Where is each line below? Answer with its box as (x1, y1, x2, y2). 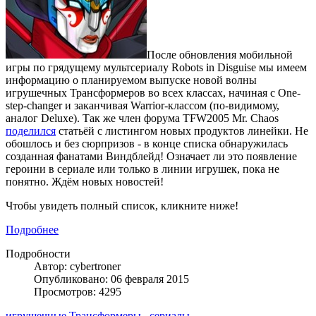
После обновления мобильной (147, 49, 293, 61)
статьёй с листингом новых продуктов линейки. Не (56, 125, 308, 138)
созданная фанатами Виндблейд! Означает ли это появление (6, 150, 297, 163)
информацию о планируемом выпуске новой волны (6, 74, 257, 87)
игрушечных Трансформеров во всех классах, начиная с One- (6, 87, 300, 99)
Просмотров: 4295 (34, 286, 121, 298)
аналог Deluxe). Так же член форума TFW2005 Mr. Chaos (6, 112, 279, 125)
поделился (6, 125, 56, 138)
